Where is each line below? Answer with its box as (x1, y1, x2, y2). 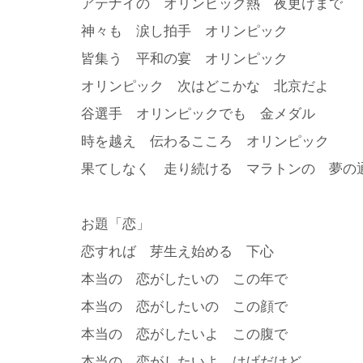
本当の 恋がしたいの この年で (81, 271, 288, 287)
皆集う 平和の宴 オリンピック (81, 50, 288, 66)
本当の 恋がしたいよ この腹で (81, 326, 288, 342)
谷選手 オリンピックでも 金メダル (81, 105, 315, 122)
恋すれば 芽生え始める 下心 (81, 243, 274, 259)
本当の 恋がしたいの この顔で (81, 298, 288, 314)
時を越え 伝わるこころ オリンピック (81, 133, 329, 149)
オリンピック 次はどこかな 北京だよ (81, 78, 329, 94)
